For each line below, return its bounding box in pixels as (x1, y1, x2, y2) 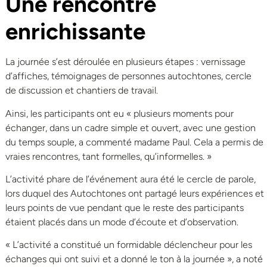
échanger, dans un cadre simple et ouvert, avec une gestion (5, 122, 256, 133)
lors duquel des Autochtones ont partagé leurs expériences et (5, 187, 264, 199)
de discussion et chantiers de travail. (5, 85, 158, 97)
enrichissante (5, 18, 145, 46)
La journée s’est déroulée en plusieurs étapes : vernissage (5, 56, 246, 68)
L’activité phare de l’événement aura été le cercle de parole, (5, 173, 256, 185)
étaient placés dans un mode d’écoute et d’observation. (5, 216, 238, 228)
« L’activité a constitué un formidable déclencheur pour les (5, 239, 252, 251)
